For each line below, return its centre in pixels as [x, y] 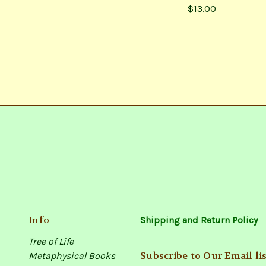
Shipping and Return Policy [199, 220]
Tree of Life [51, 241]
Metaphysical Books [72, 255]
